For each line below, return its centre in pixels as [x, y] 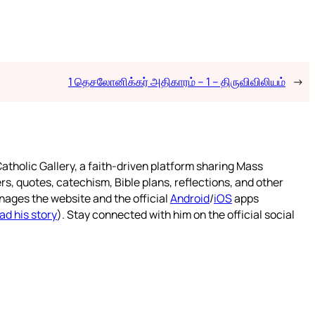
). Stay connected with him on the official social [176, 215]
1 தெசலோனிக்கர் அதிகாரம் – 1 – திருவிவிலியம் [176, 82]
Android [190, 199]
